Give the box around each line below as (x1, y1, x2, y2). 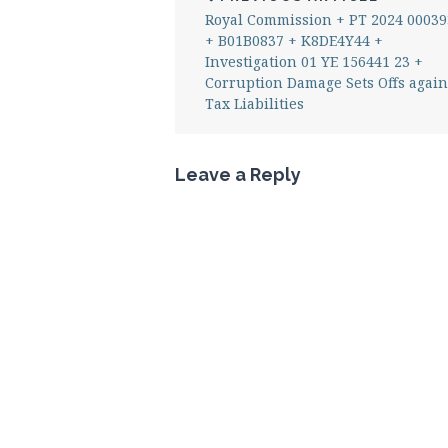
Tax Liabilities (205, 94, 304, 114)
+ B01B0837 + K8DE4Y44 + (205, 31, 383, 51)
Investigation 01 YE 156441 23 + (205, 52, 423, 72)
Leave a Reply (175, 164, 301, 186)
